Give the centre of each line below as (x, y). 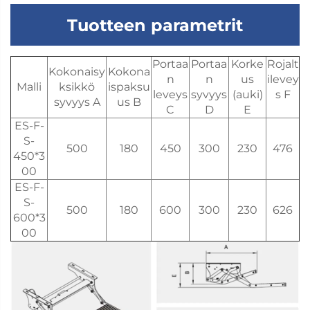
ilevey (283, 79)
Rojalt (283, 64)
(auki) (247, 94)
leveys (170, 94)
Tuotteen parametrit (155, 25)
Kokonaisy (77, 72)
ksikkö (77, 87)
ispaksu (129, 87)
